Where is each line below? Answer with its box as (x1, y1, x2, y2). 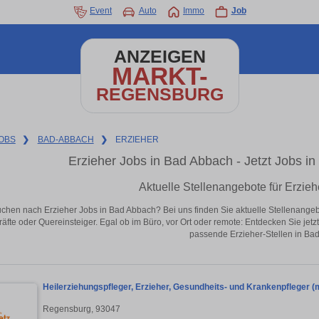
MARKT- (111, 62, 208, 90)
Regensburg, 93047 (43, 303, 120, 314)
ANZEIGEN (113, 47, 206, 66)
